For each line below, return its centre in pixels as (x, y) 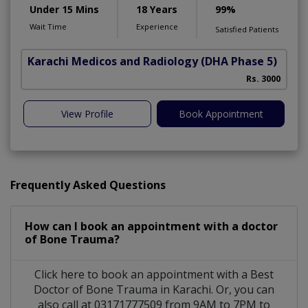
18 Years (157, 9)
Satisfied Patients (247, 29)
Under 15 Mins (64, 9)
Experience (157, 26)
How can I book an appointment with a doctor (151, 226)
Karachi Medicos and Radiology (113, 61)
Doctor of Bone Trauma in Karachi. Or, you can (154, 289)
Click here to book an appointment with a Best (154, 274)
